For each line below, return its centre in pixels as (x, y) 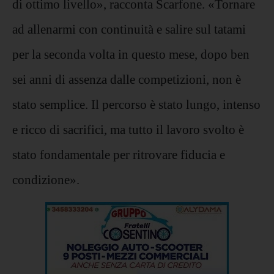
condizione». (46, 180)
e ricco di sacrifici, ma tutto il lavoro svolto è (128, 130)
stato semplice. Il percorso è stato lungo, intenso (136, 105)
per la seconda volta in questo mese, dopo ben (131, 54)
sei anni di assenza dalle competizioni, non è (127, 80)
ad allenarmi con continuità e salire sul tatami (129, 29)
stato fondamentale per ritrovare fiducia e (119, 155)
